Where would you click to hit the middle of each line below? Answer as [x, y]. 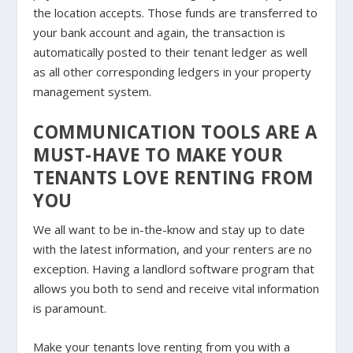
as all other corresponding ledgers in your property [173, 72]
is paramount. [70, 308]
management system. [93, 92]
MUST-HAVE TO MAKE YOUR [158, 155]
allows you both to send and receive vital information [176, 289]
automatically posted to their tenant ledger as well [171, 52]
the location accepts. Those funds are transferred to [176, 13]
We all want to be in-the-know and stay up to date [169, 230]
